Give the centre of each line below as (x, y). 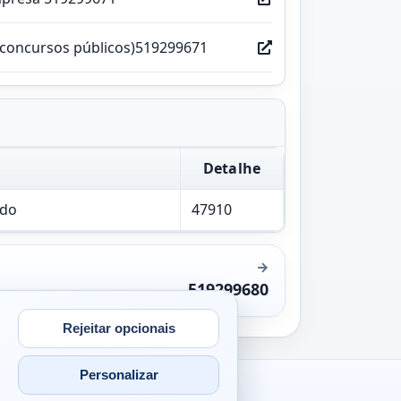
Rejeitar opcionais (119, 328)
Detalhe (232, 168)
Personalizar (119, 375)
